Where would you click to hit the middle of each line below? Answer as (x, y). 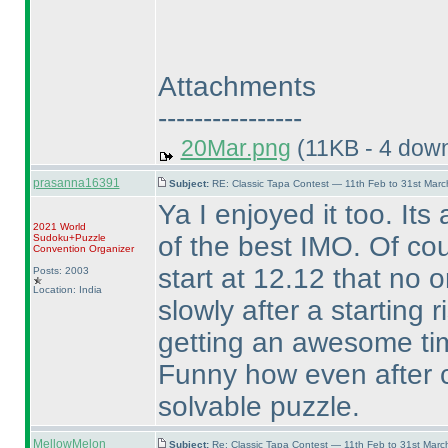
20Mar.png (235, 148)
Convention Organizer (83, 248)
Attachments (236, 86)
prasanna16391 (76, 183)
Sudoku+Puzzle (69, 237)
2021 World (59, 226)
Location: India (67, 289)
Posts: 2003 (60, 270)
